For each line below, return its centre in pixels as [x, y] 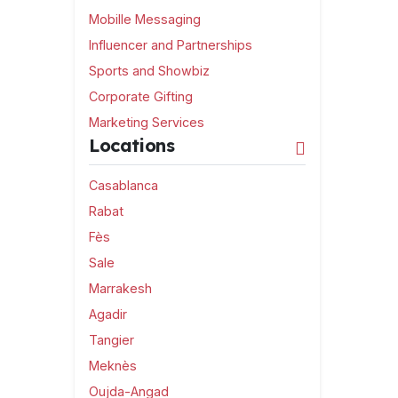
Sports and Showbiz [149, 71]
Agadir [108, 314]
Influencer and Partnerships [171, 45]
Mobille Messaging [145, 19]
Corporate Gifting [141, 96]
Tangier [111, 339]
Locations [132, 145]
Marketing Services [147, 122]
